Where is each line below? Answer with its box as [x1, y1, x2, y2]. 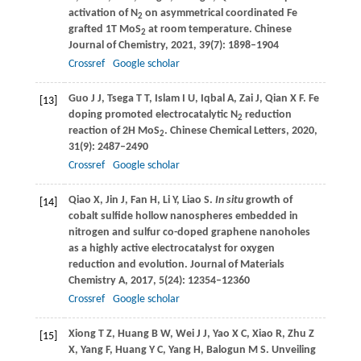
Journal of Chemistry [68, 39, 165, 52]
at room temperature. [145, 23, 255, 36]
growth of [243, 194, 293, 207]
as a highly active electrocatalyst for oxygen [68, 243, 275, 255]
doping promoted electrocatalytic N [68, 109, 238, 122]
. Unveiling [265, 344, 316, 357]
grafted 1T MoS [68, 23, 141, 36]
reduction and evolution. [68, 259, 190, 272]
